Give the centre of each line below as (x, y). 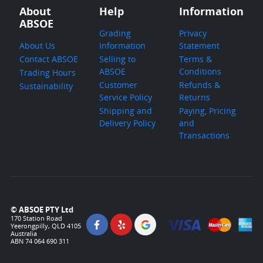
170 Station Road (36, 218)
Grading (115, 33)
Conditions (200, 72)
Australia (23, 233)
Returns (195, 97)
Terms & (196, 59)
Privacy (193, 33)
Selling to (117, 59)
